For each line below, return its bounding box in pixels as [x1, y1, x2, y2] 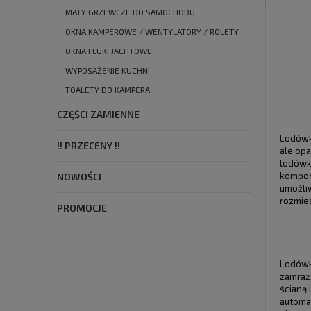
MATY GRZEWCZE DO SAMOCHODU [65, 7, 195, 17]
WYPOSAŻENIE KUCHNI [65, 65, 150, 76]
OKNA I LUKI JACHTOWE [65, 46, 152, 56]
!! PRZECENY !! [57, 140, 120, 152]
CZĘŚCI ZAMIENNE [57, 108, 140, 121]
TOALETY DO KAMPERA [65, 85, 150, 95]
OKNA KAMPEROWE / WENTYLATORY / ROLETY [65, 26, 239, 37]
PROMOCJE [57, 202, 107, 215]
